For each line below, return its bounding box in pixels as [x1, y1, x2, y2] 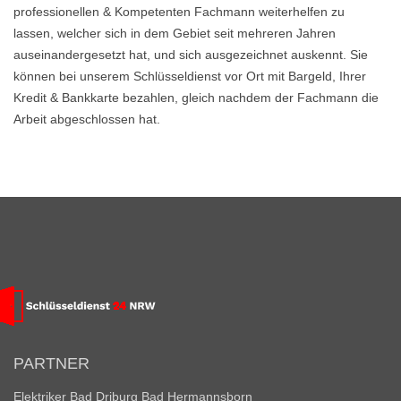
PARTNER [13, 354, 90, 372]
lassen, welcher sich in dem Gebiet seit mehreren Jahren [13, 26, 336, 40]
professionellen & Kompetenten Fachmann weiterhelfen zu [13, 4, 345, 19]
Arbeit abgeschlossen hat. [13, 112, 160, 126]
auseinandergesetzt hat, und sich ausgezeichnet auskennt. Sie [13, 47, 368, 62]
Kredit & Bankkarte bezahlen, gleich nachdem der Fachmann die [13, 90, 379, 105]
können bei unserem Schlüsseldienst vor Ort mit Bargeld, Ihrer [13, 69, 366, 83]
